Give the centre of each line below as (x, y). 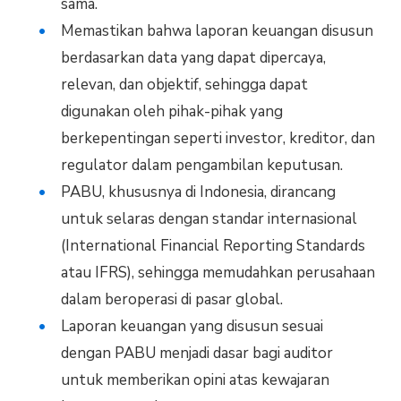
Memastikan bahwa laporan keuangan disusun (217, 31)
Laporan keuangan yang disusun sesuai (192, 327)
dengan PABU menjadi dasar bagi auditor (196, 354)
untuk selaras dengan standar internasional (209, 219)
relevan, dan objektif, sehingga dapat (184, 85)
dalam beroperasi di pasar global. (171, 300)
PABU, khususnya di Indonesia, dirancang (198, 192)
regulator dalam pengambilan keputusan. (201, 166)
